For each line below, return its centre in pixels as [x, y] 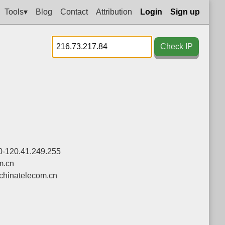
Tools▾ [16, 12]
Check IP [177, 46]
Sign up [185, 12]
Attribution [114, 12]
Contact [74, 12]
